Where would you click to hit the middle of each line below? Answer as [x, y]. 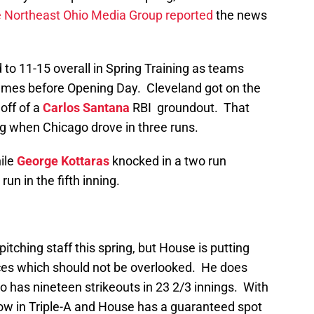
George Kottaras [63, 161]
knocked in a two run [168, 161]
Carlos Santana [86, 108]
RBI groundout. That [190, 108]
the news [240, 15]
